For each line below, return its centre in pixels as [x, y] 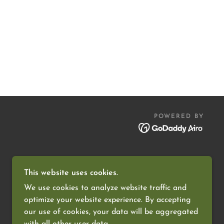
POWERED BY [179, 116]
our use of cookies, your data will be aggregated [111, 212]
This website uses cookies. [71, 173]
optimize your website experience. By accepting [107, 200]
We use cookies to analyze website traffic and [105, 188]
